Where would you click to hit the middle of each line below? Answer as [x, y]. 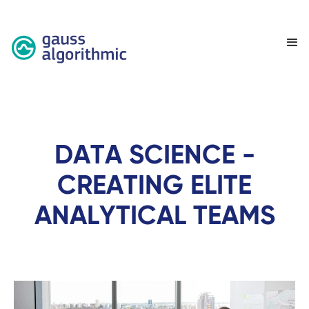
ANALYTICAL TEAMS [154, 217]
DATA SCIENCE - [154, 156]
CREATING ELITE [154, 187]
